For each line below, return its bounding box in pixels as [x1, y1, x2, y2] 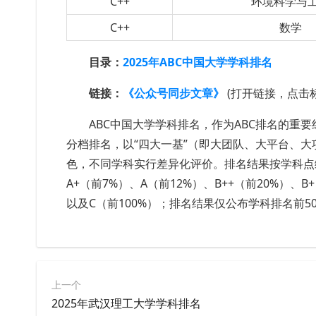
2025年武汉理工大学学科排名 [51, 296, 201, 311]
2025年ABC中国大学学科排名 [123, 54, 272, 70]
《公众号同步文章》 [123, 85, 224, 101]
